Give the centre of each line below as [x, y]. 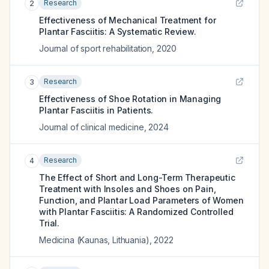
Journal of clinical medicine [92, 127]
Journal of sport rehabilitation [96, 48]
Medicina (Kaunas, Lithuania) [94, 240]
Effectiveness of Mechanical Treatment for [128, 20]
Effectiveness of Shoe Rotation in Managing [130, 99]
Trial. [50, 223]
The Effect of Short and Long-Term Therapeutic [137, 177]
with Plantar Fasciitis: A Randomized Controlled [136, 212]
